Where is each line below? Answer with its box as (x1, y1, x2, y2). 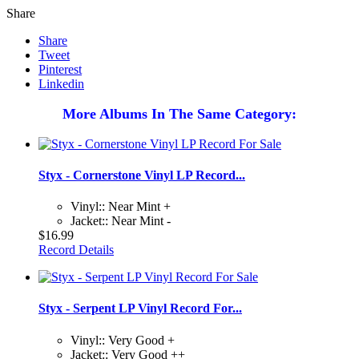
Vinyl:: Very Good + (71, 333, 175, 347)
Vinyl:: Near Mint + (71, 200, 171, 214)
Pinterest (38, 62, 82, 76)
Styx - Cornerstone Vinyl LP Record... (38, 167, 245, 182)
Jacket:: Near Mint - (71, 214, 171, 228)
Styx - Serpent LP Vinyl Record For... (38, 301, 242, 316)
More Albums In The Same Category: (63, 105, 296, 122)
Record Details (38, 243, 114, 257)
